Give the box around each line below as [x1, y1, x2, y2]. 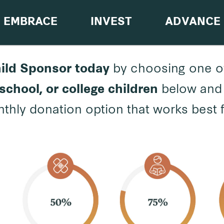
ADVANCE [165, 17, 221, 27]
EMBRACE [3, 17, 57, 27]
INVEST [90, 17, 132, 27]
